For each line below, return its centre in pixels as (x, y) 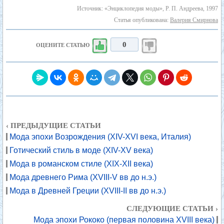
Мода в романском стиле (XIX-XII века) (81, 164)
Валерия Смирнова (194, 20)
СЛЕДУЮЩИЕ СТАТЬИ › (172, 208)
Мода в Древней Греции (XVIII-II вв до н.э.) (88, 191)
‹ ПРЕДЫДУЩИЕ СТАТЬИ (53, 125)
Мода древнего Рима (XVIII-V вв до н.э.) (83, 177)
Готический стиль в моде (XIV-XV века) (81, 150)
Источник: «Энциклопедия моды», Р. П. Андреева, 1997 (147, 8)
